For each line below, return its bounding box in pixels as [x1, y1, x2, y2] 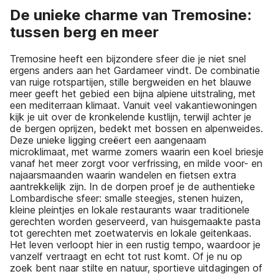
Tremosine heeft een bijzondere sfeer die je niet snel [10, 53, 246, 65]
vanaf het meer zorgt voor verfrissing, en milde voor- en [10, 157, 262, 170]
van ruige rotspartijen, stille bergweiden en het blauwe [10, 76, 251, 89]
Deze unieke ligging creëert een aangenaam [10, 134, 206, 147]
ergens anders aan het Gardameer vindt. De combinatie [10, 64, 260, 77]
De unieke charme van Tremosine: [10, 6, 251, 24]
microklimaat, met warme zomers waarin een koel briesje [10, 146, 264, 158]
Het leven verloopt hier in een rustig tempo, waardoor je [10, 239, 261, 251]
